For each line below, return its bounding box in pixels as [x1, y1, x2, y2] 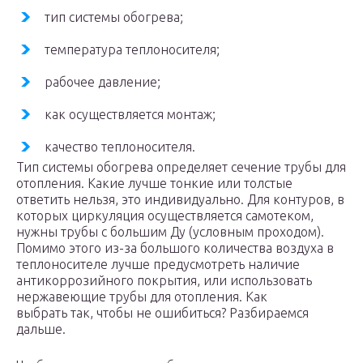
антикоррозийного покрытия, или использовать [16, 273, 312, 288]
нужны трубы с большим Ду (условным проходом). [16, 224, 324, 239]
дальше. [16, 322, 66, 336]
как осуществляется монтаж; [45, 107, 216, 122]
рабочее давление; [45, 75, 160, 89]
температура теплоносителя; [45, 42, 220, 57]
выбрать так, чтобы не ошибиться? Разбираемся [16, 305, 309, 320]
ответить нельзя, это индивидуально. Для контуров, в [16, 192, 344, 207]
